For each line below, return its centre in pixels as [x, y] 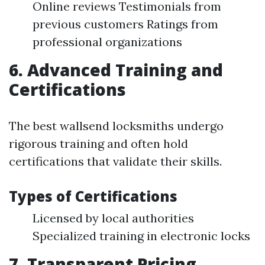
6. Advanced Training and [116, 70]
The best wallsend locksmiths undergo [116, 126]
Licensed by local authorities [113, 218]
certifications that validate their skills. [115, 161]
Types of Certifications [93, 196]
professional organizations [107, 42]
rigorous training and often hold [98, 143]
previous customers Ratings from [125, 24]
